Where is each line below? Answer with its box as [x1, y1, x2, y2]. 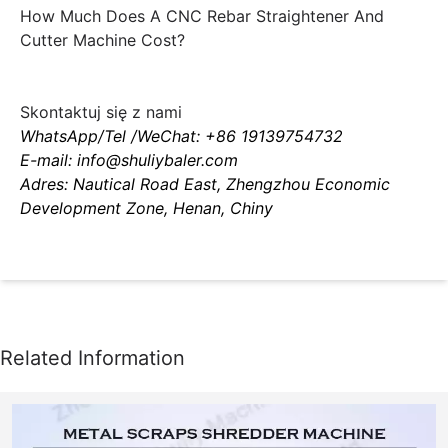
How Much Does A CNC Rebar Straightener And [20, 5, 384, 26]
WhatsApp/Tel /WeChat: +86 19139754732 [20, 125, 343, 146]
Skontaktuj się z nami [20, 101, 182, 122]
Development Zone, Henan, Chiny [20, 197, 273, 218]
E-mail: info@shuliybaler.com [20, 149, 238, 170]
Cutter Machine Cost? [20, 29, 185, 50]
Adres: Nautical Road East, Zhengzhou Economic [20, 173, 390, 194]
